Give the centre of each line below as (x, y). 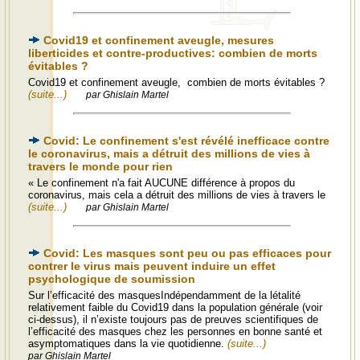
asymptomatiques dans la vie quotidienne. (128, 344)
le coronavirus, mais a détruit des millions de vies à (169, 153)
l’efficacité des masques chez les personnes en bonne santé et (175, 331)
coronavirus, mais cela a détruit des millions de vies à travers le (177, 195)
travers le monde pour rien (100, 166)
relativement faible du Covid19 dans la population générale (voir (175, 307)
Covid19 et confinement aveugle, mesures (159, 40)
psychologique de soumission (112, 279)
